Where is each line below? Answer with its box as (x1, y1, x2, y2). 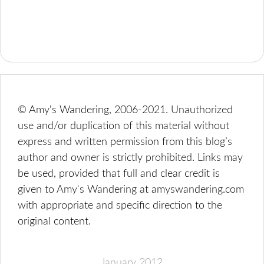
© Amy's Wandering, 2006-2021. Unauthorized (18, 105, 233, 115)
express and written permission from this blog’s (18, 137, 233, 147)
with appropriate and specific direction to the (18, 200, 223, 211)
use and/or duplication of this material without (18, 121, 230, 131)
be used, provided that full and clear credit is (18, 169, 220, 179)
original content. (18, 216, 91, 227)
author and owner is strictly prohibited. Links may (18, 153, 243, 163)
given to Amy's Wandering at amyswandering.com (18, 184, 245, 195)
